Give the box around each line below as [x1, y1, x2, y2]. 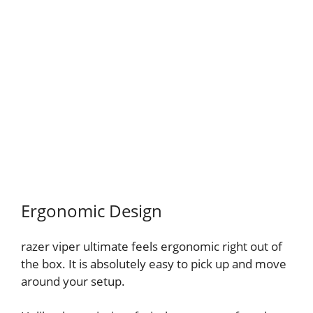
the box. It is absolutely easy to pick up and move [21, 255, 286, 272]
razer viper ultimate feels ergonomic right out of [21, 238, 282, 254]
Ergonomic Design [21, 198, 162, 222]
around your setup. [21, 272, 125, 289]
